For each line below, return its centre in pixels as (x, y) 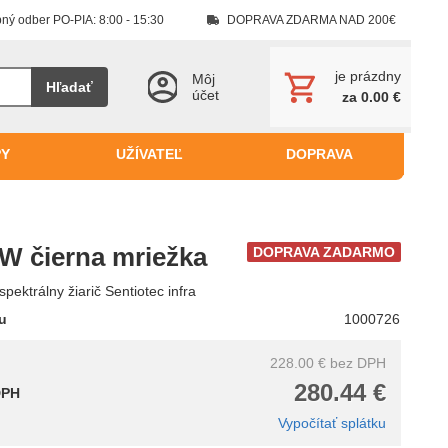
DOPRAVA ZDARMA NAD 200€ (311, 20)
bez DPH (358, 363)
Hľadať (69, 86)
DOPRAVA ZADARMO (324, 252)
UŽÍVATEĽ (149, 154)
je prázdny (368, 76)
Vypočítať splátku (332, 423)
